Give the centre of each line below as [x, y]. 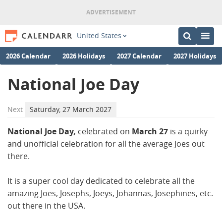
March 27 [151, 131]
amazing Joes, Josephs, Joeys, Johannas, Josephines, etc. [110, 193]
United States [99, 36]
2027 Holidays [195, 55]
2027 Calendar [139, 55]
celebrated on [105, 131]
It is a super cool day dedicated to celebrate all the [101, 181]
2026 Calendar [28, 55]
